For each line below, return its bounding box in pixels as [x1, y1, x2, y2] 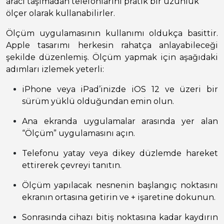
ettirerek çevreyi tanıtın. [22, 160, 121, 170]
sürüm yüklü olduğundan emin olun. [22, 96, 174, 106]
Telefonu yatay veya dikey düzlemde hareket [22, 148, 218, 158]
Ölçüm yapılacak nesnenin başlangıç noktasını [22, 180, 218, 190]
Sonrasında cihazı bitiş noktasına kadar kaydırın [22, 212, 218, 222]
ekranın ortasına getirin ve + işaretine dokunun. [22, 192, 215, 202]
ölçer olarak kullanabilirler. [6, 8, 115, 18]
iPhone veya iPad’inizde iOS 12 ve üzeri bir [22, 84, 218, 94]
